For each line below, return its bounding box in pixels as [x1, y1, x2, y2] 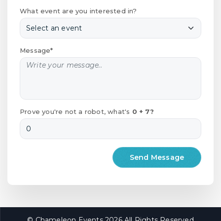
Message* [20, 46, 53, 54]
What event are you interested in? [20, 6, 137, 15]
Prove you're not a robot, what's [20, 107, 132, 115]
